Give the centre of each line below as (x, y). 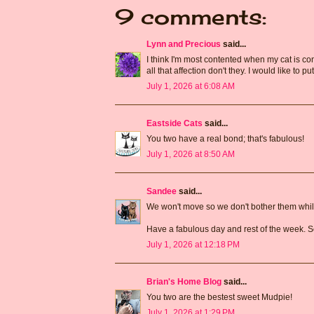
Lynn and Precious (184, 45)
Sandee (162, 192)
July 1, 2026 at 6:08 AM (191, 87)
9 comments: (191, 17)
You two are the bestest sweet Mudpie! (219, 298)
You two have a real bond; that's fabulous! (225, 139)
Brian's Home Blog (184, 282)
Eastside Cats (175, 124)
